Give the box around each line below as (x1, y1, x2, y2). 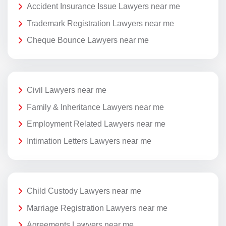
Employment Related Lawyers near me (27, 120, 165, 129)
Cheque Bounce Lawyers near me (27, 36, 149, 45)
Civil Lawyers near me (27, 86, 106, 95)
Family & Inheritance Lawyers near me (27, 102, 164, 111)
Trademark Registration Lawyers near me (27, 19, 174, 28)
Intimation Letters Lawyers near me (27, 137, 151, 146)
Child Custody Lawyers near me (27, 187, 141, 196)
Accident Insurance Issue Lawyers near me (27, 2, 180, 11)
